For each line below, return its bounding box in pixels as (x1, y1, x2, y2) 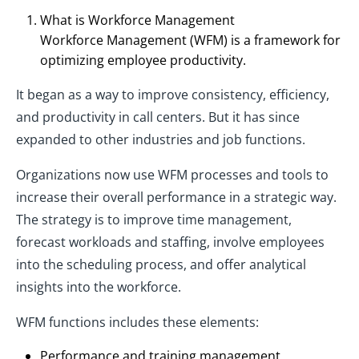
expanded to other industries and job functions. (16, 131, 305, 149)
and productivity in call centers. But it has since (16, 108, 300, 127)
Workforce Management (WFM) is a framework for (40, 31, 341, 50)
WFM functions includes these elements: (16, 313, 259, 332)
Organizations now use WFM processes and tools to (16, 166, 329, 184)
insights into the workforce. (16, 278, 181, 296)
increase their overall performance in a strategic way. (16, 188, 337, 207)
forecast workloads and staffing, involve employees (16, 233, 325, 252)
